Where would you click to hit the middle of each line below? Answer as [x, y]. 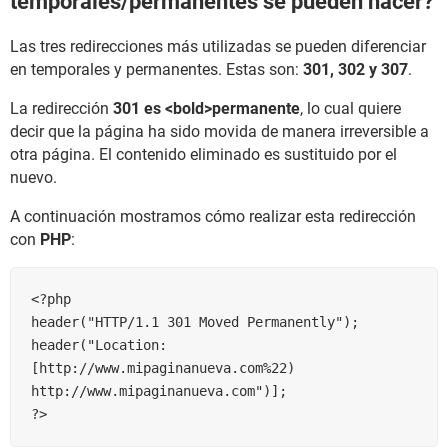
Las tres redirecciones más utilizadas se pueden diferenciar [218, 47]
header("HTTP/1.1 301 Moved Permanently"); [195, 322]
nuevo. [33, 178]
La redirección [61, 109]
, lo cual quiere [350, 109]
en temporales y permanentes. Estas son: [156, 70]
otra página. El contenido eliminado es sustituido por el [203, 155]
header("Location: [99, 345]
